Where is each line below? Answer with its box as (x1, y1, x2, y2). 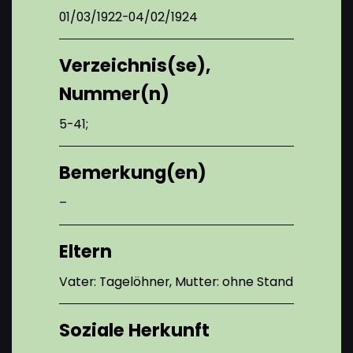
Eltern (59, 238, 112, 264)
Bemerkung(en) (59, 159, 206, 185)
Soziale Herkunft (59, 317, 210, 343)
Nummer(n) (59, 80, 169, 106)
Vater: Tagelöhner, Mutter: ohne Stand (59, 272, 293, 291)
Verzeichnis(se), (59, 52, 210, 78)
